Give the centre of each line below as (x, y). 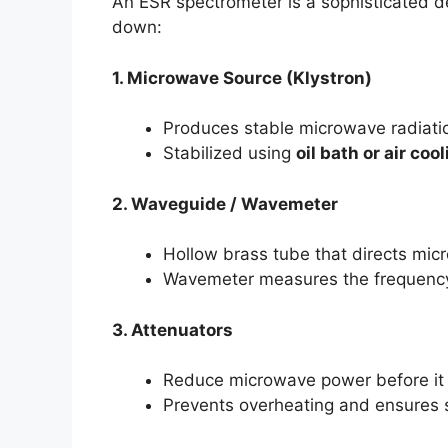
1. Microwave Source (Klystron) (242, 77)
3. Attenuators (172, 329)
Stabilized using (229, 153)
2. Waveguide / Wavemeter (225, 203)
